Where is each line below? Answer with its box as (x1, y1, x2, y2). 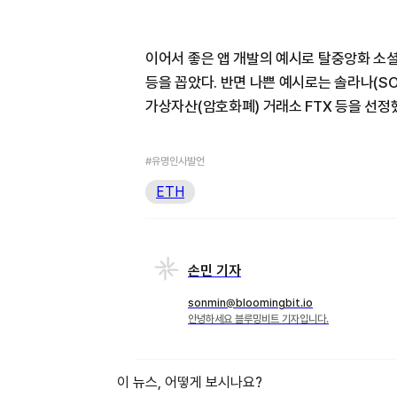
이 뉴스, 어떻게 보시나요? (117, 373, 262, 391)
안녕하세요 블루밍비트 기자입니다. (188, 312, 329, 325)
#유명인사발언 (145, 154, 205, 167)
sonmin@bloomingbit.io (188, 296, 313, 309)
